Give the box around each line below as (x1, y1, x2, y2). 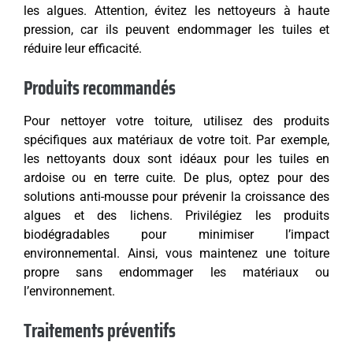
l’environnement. (24, 284, 115, 299)
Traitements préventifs (24, 316, 176, 347)
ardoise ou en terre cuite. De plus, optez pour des (24, 170, 329, 186)
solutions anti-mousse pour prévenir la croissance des (24, 189, 329, 205)
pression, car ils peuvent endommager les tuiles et (24, 22, 329, 38)
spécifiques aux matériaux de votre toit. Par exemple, (24, 132, 329, 148)
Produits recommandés (24, 73, 176, 104)
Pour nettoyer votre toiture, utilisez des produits (24, 113, 329, 129)
